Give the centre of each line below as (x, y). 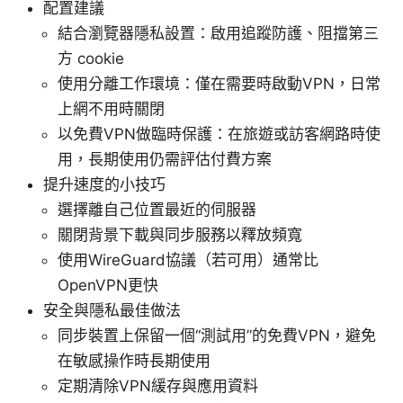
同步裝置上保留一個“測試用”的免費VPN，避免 (217, 335)
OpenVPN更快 (108, 285)
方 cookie (91, 58)
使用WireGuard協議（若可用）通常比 (188, 260)
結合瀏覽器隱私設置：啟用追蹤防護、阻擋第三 (218, 33)
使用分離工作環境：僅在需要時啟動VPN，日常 (219, 83)
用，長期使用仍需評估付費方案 (165, 159)
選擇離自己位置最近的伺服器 (157, 209)
